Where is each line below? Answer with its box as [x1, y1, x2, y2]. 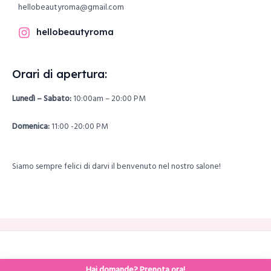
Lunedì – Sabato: [12, 93, 71, 106]
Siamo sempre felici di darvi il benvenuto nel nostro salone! [12, 160, 221, 173]
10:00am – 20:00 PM [71, 93, 146, 106]
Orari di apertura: [12, 67, 107, 82]
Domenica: [12, 120, 50, 134]
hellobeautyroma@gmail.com [18, 1, 124, 15]
